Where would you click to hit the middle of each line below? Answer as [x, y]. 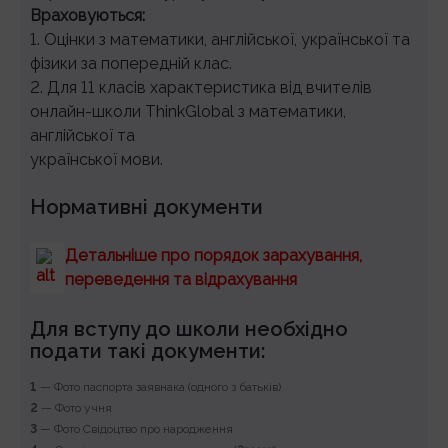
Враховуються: [87, 16]
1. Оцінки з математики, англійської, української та [220, 40]
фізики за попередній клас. [131, 64]
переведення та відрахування [181, 280]
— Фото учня [75, 408]
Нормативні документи [146, 207]
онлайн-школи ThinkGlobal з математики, [188, 112]
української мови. [96, 160]
